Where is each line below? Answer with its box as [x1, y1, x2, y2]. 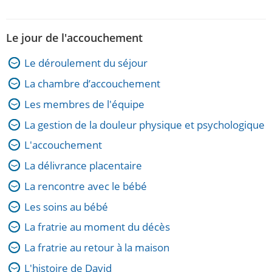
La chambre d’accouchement [24, 76, 160, 90]
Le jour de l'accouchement [6, 30, 143, 46]
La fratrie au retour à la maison [24, 240, 169, 254]
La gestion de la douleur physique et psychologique [24, 117, 265, 132]
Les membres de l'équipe [24, 97, 144, 111]
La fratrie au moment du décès [24, 220, 170, 234]
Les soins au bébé [24, 199, 108, 214]
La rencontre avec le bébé [24, 178, 147, 193]
